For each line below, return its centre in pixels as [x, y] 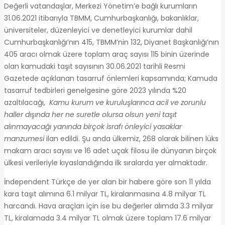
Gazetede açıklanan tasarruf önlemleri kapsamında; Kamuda [111, 78]
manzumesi [24, 138]
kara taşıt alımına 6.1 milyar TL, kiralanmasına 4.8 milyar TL [105, 194]
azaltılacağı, [26, 102]
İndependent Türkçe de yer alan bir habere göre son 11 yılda [107, 182]
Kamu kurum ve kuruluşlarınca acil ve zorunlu [127, 102]
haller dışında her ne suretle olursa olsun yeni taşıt [90, 114]
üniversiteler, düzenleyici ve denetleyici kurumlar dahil [98, 30]
